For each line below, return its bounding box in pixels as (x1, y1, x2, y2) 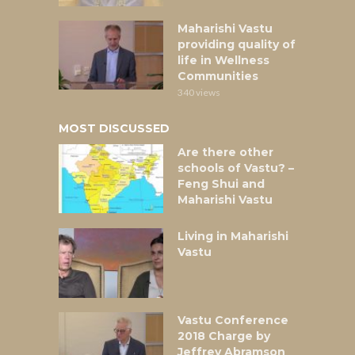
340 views (177, 86, 220, 99)
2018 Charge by (177, 328, 270, 343)
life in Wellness (177, 53, 269, 68)
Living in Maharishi (177, 229, 288, 244)
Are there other (177, 145, 273, 160)
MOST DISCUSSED (59, 121, 170, 136)
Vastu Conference (177, 312, 288, 327)
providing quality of (177, 37, 296, 52)
